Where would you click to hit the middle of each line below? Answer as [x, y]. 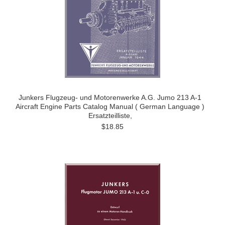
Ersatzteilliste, [110, 116]
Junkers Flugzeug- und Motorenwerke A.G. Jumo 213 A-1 [110, 97]
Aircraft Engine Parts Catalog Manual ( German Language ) [110, 106]
